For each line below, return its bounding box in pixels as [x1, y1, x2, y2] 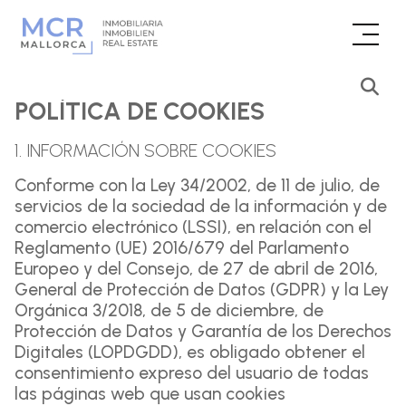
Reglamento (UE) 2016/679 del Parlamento [14, 237, 349, 258]
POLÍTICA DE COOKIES [14, 96, 265, 126]
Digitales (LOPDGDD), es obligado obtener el [14, 342, 365, 362]
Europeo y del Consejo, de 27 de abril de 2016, [14, 258, 378, 279]
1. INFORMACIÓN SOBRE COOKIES [14, 140, 276, 161]
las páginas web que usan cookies [14, 383, 285, 404]
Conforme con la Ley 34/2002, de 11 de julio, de [14, 175, 380, 196]
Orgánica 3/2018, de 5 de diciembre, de [14, 300, 324, 321]
